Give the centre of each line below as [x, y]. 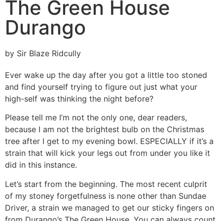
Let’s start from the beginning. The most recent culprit [106, 184]
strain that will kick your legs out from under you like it [108, 153]
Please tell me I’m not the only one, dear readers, [96, 118]
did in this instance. [41, 165]
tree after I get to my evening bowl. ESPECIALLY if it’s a [109, 141]
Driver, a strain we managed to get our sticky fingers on [110, 207]
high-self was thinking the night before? [79, 99]
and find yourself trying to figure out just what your [101, 87]
